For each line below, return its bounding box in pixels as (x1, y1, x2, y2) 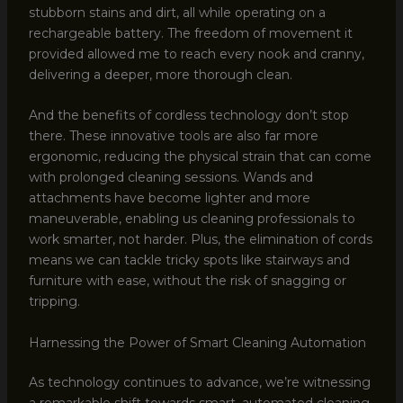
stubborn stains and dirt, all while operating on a (28, 4, 326, 21)
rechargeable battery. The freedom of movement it (28, 24, 353, 41)
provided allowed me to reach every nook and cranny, (28, 45, 364, 62)
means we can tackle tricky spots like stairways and (28, 252, 350, 269)
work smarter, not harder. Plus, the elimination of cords (28, 231, 372, 248)
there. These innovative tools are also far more (28, 128, 318, 145)
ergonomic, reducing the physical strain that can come (28, 148, 372, 166)
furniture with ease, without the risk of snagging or (28, 273, 346, 290)
